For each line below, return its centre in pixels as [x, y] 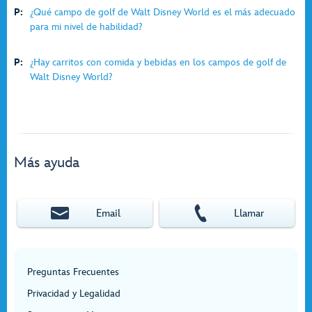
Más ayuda [47, 163]
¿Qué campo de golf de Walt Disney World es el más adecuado [163, 12]
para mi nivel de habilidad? [86, 27]
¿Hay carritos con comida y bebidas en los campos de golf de [158, 62]
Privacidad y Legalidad [74, 294]
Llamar [249, 213]
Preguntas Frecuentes [73, 272]
